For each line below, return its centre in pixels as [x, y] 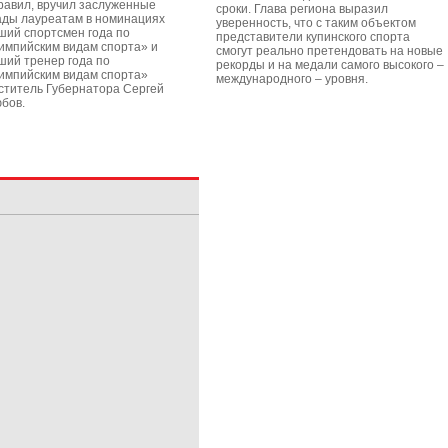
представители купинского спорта [313, 37]
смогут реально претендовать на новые [329, 51]
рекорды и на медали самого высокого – [330, 65]
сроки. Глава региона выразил [302, 9]
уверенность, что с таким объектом [316, 23]
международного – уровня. [292, 79]
